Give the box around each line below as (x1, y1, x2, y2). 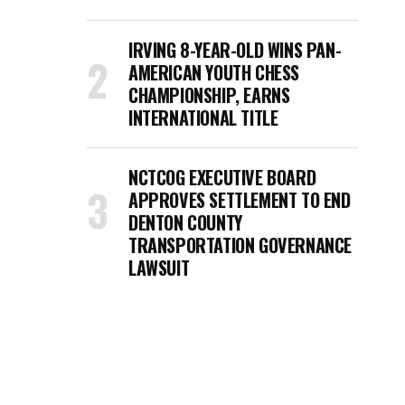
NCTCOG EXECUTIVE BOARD (128, 164, 316, 191)
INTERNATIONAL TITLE (128, 104, 278, 131)
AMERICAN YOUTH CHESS (128, 59, 300, 86)
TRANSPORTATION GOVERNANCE (128, 231, 353, 259)
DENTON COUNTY (128, 209, 242, 236)
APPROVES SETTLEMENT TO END (128, 186, 351, 213)
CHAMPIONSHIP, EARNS (128, 81, 290, 108)
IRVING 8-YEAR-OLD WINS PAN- (128, 36, 342, 63)
